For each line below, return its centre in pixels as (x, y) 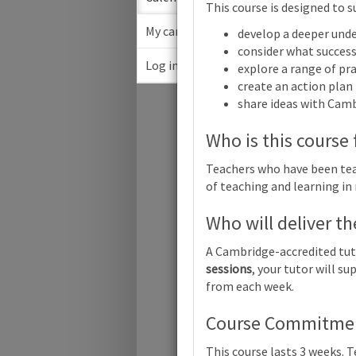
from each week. (250, 286)
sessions (229, 268)
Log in (162, 65)
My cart (165, 31)
